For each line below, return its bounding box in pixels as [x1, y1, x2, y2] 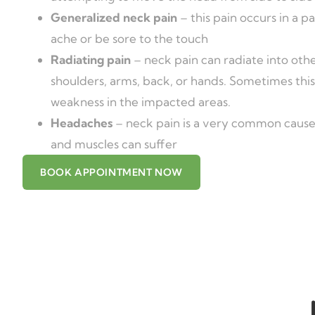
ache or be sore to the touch [51, 31, 208, 46]
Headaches [51, 115, 112, 130]
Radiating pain [51, 52, 131, 67]
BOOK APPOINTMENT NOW [40, 166, 183, 179]
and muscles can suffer [51, 136, 177, 151]
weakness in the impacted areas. [51, 94, 231, 109]
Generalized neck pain [51, 10, 177, 25]
